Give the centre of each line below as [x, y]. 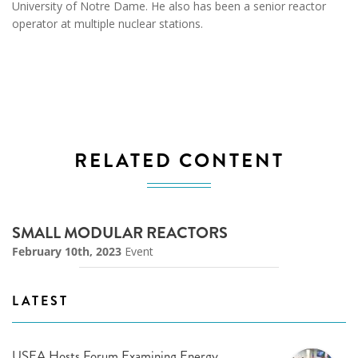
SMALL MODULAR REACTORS [120, 233]
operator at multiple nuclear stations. [109, 24]
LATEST [40, 300]
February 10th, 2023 [67, 251]
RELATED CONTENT [179, 160]
